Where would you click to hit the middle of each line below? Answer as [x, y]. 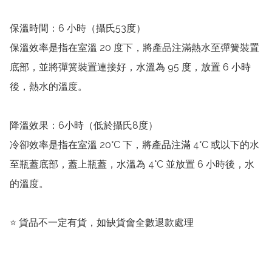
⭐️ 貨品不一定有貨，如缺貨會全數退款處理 [102, 223]
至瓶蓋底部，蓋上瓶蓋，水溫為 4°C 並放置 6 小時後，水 [132, 165]
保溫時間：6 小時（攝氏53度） [78, 29]
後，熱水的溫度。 [49, 87]
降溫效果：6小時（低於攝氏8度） [84, 126]
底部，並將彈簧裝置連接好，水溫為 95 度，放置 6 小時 [130, 67]
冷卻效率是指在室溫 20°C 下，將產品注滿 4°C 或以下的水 [134, 145]
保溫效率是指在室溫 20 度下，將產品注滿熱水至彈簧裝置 [134, 48]
